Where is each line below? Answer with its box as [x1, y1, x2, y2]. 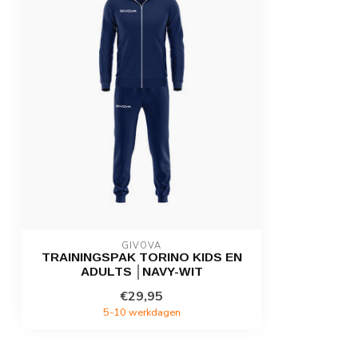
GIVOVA [121, 240, 161, 253]
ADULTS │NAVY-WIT [80, 265, 203, 279]
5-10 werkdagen [102, 305, 181, 320]
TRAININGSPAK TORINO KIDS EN [41, 250, 242, 265]
